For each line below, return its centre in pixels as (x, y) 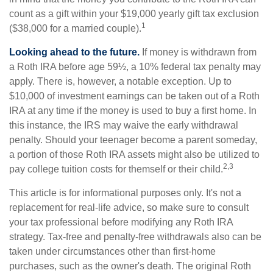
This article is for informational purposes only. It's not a (125, 193)
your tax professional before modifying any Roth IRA (121, 222)
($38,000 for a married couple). (75, 28)
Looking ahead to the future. (74, 52)
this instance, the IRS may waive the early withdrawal (124, 125)
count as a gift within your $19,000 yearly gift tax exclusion (134, 14)
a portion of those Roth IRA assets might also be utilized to (134, 154)
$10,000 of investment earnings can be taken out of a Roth (134, 96)
